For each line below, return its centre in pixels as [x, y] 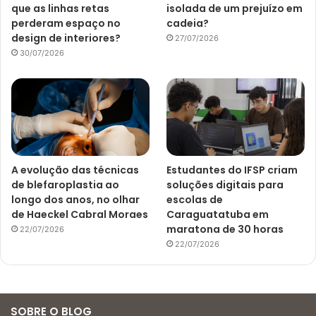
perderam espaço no [66, 23]
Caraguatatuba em [218, 215]
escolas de [195, 200]
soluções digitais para [225, 185]
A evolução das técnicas [75, 170]
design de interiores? [66, 38]
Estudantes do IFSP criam [232, 170]
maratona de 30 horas [225, 230]
